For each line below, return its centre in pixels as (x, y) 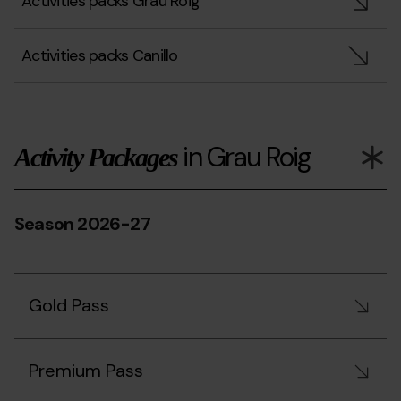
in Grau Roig (244, 157)
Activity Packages (96, 157)
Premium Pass (86, 371)
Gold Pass (69, 305)
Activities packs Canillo (100, 55)
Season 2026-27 (82, 224)
